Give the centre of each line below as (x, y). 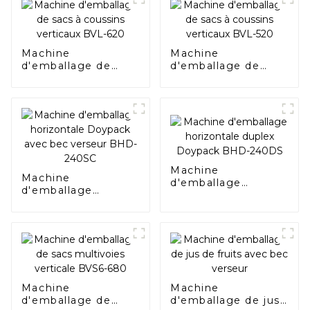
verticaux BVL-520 (223, 90)
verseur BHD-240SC (80, 227)
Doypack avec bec (74, 215)
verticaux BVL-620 (74, 90)
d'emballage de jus (225, 300)
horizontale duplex (224, 195)
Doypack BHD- (213, 208)
